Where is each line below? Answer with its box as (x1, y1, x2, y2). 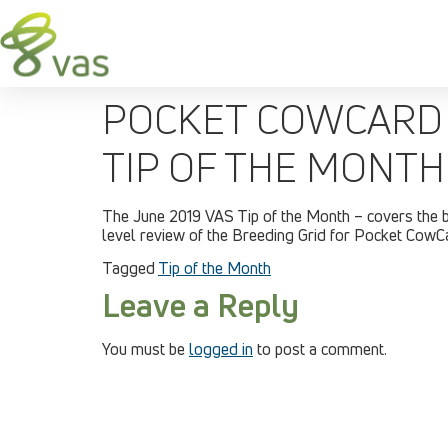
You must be (102, 338, 189, 361)
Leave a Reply (102, 283, 299, 328)
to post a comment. (253, 338, 387, 361)
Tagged (102, 257, 158, 280)
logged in (189, 338, 253, 361)
